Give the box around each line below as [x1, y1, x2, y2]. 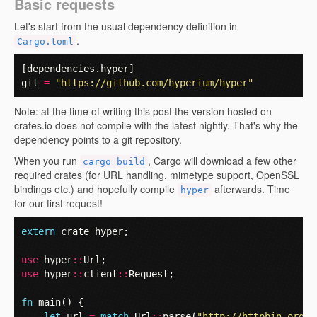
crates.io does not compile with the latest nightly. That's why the [14, 118, 298, 132]
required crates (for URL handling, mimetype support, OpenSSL [14, 168, 299, 182]
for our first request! [14, 196, 103, 210]
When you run [14, 154, 80, 168]
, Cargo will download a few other [148, 154, 296, 168]
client [83, 268, 117, 279]
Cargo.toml [17, 36, 74, 47]
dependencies [27, 63, 95, 74]
